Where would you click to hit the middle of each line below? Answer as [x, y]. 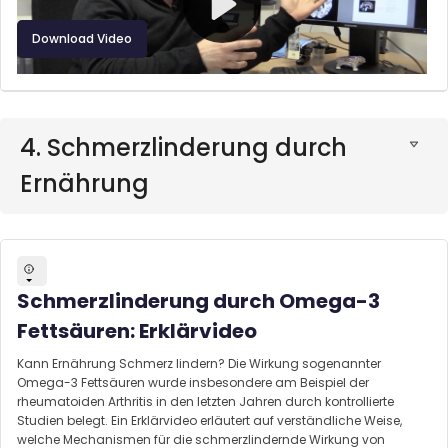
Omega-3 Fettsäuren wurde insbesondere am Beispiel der [193, 383]
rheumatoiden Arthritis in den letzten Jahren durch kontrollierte [205, 402]
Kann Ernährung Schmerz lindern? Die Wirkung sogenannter [199, 364]
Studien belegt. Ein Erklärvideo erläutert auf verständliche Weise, [209, 421]
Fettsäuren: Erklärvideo [137, 331]
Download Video [82, 39]
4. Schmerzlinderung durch [183, 147]
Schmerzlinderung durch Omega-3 [198, 301]
